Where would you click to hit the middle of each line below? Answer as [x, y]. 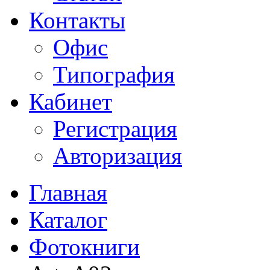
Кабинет [71, 102]
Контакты [77, 20]
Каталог [68, 220]
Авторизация [118, 156]
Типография [114, 74]
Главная [68, 193]
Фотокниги [84, 247]
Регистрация [115, 129]
